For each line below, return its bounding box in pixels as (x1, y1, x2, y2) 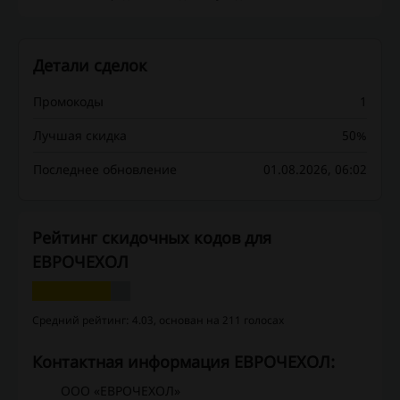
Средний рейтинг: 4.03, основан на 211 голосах (32, 312, 284, 329)
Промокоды (33, 93, 104, 111)
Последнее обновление (33, 161, 177, 179)
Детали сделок (33, 54, 147, 77)
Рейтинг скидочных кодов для (32, 227, 271, 249)
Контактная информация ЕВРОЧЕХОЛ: (42, 351, 335, 373)
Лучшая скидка (33, 127, 127, 145)
